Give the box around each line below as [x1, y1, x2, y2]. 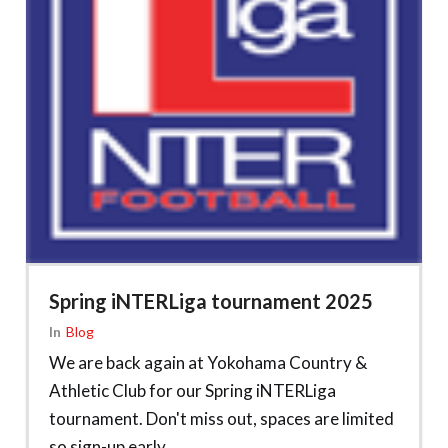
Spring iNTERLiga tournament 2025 [49, 288, 373, 313]
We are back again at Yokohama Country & [49, 351, 367, 373]
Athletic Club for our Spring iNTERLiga [49, 379, 336, 401]
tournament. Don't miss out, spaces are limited [49, 407, 394, 429]
